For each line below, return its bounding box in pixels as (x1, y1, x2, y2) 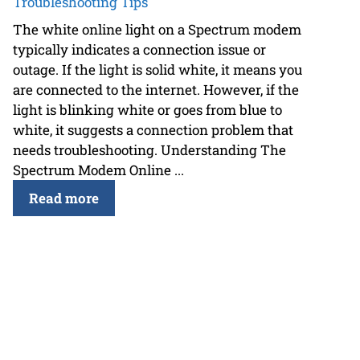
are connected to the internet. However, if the (13, 80, 299, 99)
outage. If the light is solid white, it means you (13, 59, 302, 79)
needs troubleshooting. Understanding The (13, 140, 286, 159)
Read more (29, 188, 99, 207)
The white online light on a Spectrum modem (13, 19, 301, 39)
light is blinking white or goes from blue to (13, 100, 282, 119)
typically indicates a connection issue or (13, 39, 266, 59)
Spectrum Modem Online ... (13, 160, 184, 179)
